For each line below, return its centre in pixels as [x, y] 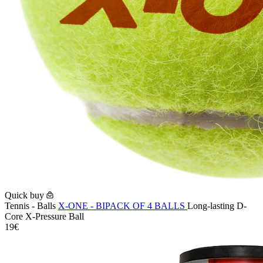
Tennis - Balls [31, 206]
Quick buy [24, 195]
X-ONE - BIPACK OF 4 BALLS [123, 206]
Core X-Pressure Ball [44, 217]
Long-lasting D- [217, 206]
